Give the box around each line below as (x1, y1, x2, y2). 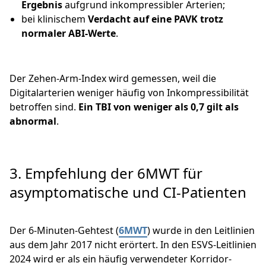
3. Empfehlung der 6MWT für (9, 163, 202, 183)
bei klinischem (21, 12, 88, 26)
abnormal (9, 115, 56, 128)
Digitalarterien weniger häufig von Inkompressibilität (9, 86, 249, 100)
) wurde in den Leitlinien (147, 224, 255, 237)
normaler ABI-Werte (21, 27, 116, 40)
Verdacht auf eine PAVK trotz (88, 12, 223, 26)
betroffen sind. (9, 100, 78, 114)
